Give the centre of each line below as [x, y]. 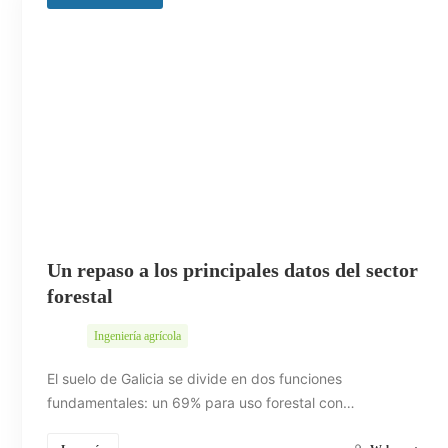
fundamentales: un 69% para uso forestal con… [201, 402]
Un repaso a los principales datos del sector [232, 269]
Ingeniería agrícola [137, 335]
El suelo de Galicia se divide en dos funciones [194, 378]
